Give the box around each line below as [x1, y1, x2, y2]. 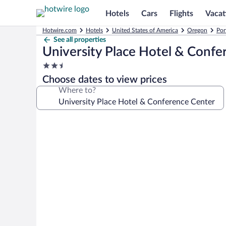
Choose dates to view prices [42, 75, 167, 85]
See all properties [53, 36, 106, 43]
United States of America [112, 27, 178, 33]
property [42, 81, 73, 89]
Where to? [59, 86, 96, 94]
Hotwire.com [42, 27, 77, 33]
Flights [169, 9, 193, 18]
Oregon [187, 27, 207, 33]
